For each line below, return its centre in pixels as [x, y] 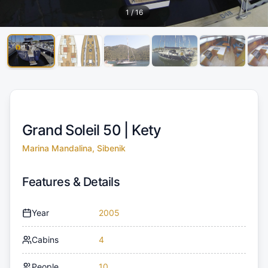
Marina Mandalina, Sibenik [74, 148]
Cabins [45, 239]
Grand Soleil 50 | [77, 130]
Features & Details [71, 182]
